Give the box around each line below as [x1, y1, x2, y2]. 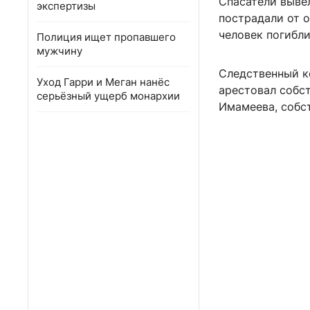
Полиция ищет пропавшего [37, 30, 176, 44]
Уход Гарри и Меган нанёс [37, 75, 170, 89]
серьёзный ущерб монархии [37, 89, 180, 102]
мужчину [37, 44, 82, 57]
